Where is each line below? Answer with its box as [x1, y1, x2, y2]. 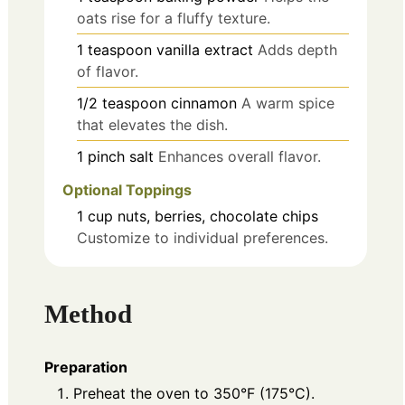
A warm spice [241, 94, 334, 113]
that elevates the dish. [77, 116, 228, 135]
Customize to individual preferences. [77, 228, 328, 247]
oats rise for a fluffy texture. [77, 9, 270, 28]
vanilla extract [156, 41, 253, 60]
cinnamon [171, 94, 237, 113]
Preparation [44, 358, 127, 377]
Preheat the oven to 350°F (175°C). [73, 384, 315, 403]
